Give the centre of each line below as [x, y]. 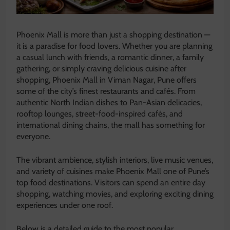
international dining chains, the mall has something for [111, 125]
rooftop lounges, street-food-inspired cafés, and [100, 114]
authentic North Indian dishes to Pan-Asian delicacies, [109, 103]
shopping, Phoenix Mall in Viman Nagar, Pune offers [107, 80]
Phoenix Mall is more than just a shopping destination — [113, 35]
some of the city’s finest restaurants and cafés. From [106, 91]
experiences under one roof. [65, 205]
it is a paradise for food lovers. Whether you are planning [114, 46]
